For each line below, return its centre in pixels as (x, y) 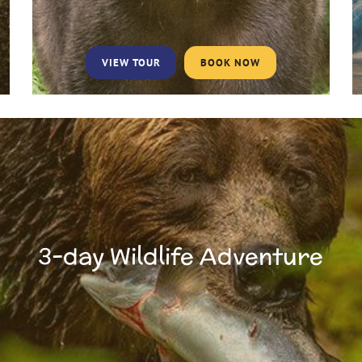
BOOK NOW (231, 63)
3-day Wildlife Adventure (181, 256)
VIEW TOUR (131, 63)
